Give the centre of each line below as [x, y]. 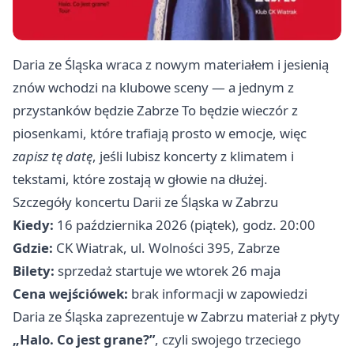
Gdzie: [33, 247]
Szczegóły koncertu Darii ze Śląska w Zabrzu [145, 201]
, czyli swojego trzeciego [228, 339]
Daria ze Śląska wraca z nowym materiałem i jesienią [171, 64]
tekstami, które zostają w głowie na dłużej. [140, 179]
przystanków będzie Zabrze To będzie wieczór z [155, 110]
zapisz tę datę [53, 156]
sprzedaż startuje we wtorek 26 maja [168, 270]
